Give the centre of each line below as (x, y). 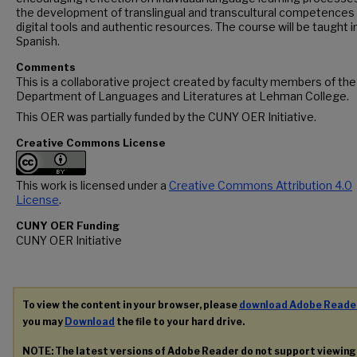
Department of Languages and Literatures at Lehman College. (182, 96)
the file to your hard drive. (180, 322)
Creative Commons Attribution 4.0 (261, 185)
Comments (46, 67)
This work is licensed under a (92, 185)
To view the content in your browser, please (131, 305)
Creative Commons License (91, 143)
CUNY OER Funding (68, 226)
